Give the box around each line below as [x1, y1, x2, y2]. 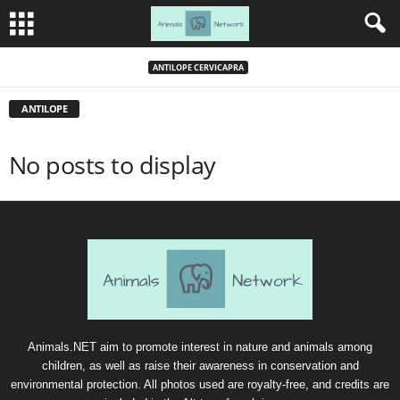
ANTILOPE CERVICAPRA [152, 61, 244, 73]
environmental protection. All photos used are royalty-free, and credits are [11, 378, 389, 391]
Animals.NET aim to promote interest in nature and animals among [28, 340, 372, 354]
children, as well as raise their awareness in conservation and [41, 359, 359, 372]
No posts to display [9, 148, 216, 181]
